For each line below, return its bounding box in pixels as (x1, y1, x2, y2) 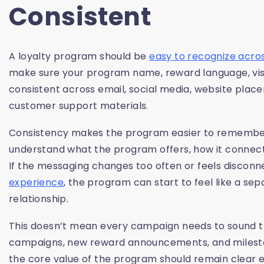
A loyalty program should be (9, 49, 150, 64)
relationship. (9, 192, 69, 206)
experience (9, 176, 64, 190)
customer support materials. (9, 99, 148, 113)
